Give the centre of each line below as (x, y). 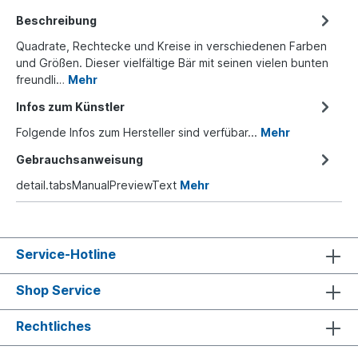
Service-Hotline (66, 254)
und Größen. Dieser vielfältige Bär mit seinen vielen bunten (172, 62)
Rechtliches (54, 326)
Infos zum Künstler (70, 106)
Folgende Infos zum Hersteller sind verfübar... (138, 132)
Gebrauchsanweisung (80, 159)
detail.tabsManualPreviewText (98, 185)
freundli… (42, 79)
